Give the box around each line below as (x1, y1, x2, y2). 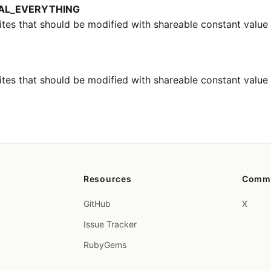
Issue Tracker (83, 219, 137, 229)
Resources (83, 174, 132, 184)
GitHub (83, 198, 111, 209)
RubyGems (83, 240, 127, 250)
